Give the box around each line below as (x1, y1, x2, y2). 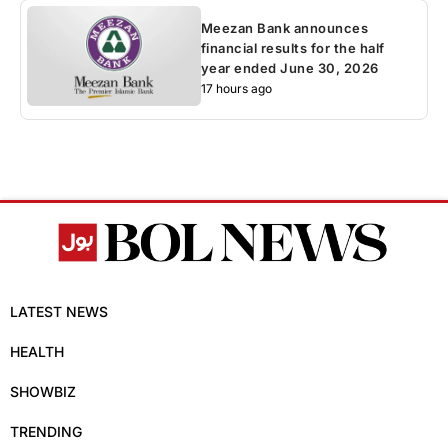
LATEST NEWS (10, 303, 108, 321)
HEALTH (10, 343, 64, 361)
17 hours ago (200, 81, 272, 97)
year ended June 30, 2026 (200, 60, 379, 77)
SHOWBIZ (10, 383, 76, 401)
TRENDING (10, 423, 82, 441)
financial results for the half (200, 40, 385, 57)
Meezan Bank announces (200, 20, 369, 37)
